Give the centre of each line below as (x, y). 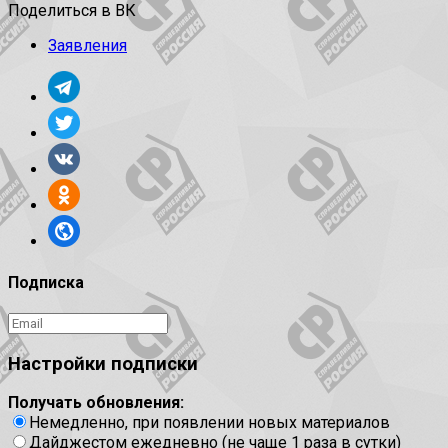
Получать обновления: (96, 403)
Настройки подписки (103, 363)
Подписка (46, 282)
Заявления (87, 46)
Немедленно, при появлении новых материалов (209, 423)
